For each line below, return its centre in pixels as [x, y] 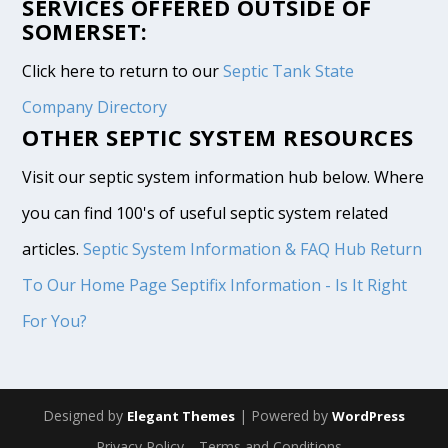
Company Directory [95, 106]
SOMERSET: [85, 30]
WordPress [368, 415]
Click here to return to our [123, 70]
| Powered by [283, 415]
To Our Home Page [95, 284]
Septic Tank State [289, 70]
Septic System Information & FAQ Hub [225, 248]
